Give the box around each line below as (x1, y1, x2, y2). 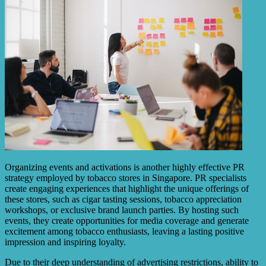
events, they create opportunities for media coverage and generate (5, 216, 249, 226)
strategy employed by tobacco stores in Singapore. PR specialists (5, 173, 246, 183)
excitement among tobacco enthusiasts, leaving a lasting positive (5, 226, 244, 237)
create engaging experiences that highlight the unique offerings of (5, 183, 249, 194)
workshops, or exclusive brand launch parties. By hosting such (5, 205, 239, 216)
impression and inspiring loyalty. (5, 237, 126, 248)
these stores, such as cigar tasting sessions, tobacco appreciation (5, 194, 242, 205)
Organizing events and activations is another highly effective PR (5, 162, 245, 173)
